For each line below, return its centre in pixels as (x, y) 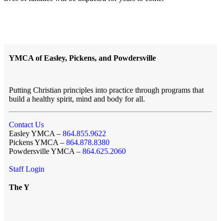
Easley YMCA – (36, 133)
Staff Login (27, 169)
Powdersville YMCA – (46, 151)
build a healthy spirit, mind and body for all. (77, 99)
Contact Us (26, 124)
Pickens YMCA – (37, 142)
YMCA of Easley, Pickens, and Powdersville (82, 58)
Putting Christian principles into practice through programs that (106, 90)
